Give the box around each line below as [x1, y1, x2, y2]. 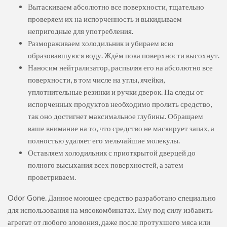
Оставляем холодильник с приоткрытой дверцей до [28, 147, 196, 157]
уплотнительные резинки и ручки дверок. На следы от [28, 87, 204, 96]
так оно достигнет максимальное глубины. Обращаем [28, 111, 203, 121]
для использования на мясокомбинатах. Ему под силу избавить [8, 205, 213, 214]
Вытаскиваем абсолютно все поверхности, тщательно [28, 2, 204, 11]
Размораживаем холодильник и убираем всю [28, 38, 173, 48]
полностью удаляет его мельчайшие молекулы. [28, 135, 180, 145]
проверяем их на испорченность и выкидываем [28, 14, 182, 23]
